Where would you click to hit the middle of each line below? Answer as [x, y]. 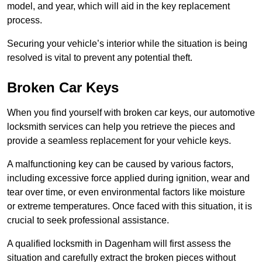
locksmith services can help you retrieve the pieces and [121, 127]
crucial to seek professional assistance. [88, 220]
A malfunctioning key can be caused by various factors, [120, 164]
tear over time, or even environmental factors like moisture [126, 192]
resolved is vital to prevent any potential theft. [100, 58]
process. [26, 20]
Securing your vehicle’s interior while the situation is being [127, 44]
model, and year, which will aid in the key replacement [118, 6]
